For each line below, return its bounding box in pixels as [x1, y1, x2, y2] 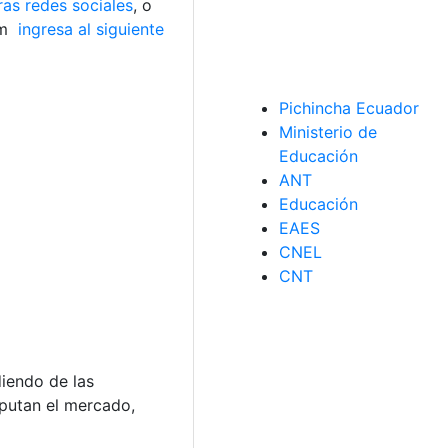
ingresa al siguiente [13, 19, 164, 39]
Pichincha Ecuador [279, 98, 419, 118]
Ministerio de [279, 122, 377, 142]
